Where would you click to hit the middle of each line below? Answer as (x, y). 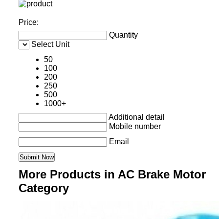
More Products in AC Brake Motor (112, 174)
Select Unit (50, 44)
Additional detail (136, 117)
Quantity (123, 35)
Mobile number (135, 126)
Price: (28, 22)
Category (44, 188)
